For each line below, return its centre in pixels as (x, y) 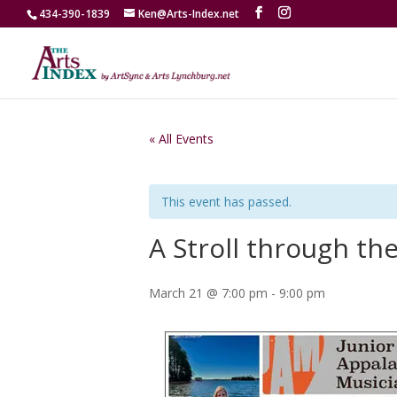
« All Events (181, 139)
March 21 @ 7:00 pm (208, 293)
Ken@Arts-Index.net (189, 14)
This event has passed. (226, 202)
